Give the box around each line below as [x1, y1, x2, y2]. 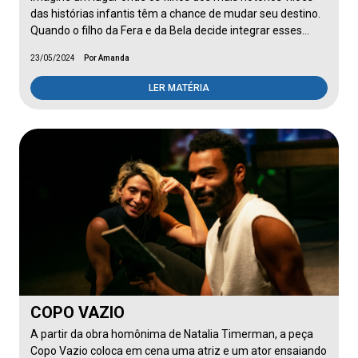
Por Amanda [84, 54, 129, 62]
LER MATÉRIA [149, 82, 209, 93]
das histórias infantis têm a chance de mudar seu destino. [30, 7, 320, 20]
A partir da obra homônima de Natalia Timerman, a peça [30, 328, 313, 340]
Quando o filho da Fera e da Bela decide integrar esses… [30, 24, 309, 37]
